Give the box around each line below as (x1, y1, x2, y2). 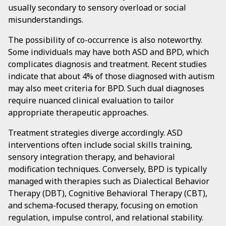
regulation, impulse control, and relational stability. (8, 212, 203, 223)
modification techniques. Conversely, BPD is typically (8, 163, 207, 175)
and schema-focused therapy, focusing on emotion (8, 200, 198, 211)
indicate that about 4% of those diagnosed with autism (8, 71, 214, 82)
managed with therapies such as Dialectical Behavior (8, 176, 209, 187)
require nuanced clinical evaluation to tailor (8, 95, 174, 106)
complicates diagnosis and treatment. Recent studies (8, 59, 207, 70)
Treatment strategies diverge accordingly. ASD (8, 127, 183, 138)
